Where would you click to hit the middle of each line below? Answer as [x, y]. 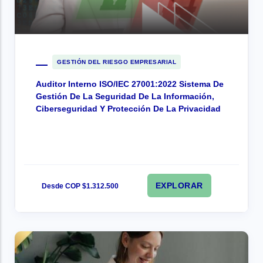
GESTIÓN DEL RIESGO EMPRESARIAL [117, 62]
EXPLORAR [179, 186]
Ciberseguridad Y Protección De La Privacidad [128, 109]
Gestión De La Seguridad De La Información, [125, 96]
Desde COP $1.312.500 [80, 186]
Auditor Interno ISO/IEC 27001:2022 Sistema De [130, 84]
